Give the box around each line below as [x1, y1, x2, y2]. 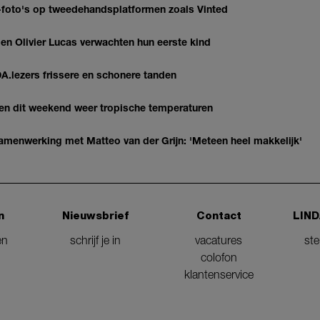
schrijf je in [70, 234, 121, 246]
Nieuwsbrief [62, 209, 129, 222]
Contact [196, 209, 241, 222]
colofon [200, 251, 237, 264]
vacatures [195, 234, 243, 246]
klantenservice [184, 268, 254, 281]
